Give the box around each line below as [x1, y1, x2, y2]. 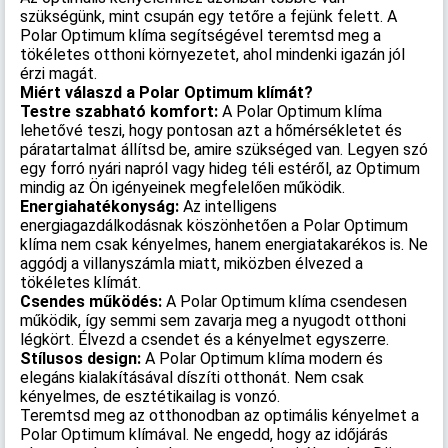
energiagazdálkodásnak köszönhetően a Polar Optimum [20, 216, 408, 235]
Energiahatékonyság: [20, 197, 183, 216]
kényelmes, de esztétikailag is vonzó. [20, 387, 280, 406]
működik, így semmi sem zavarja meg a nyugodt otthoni [20, 311, 406, 330]
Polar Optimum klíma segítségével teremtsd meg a [20, 26, 381, 45]
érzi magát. [20, 64, 97, 83]
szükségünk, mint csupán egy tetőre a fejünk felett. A [20, 7, 397, 26]
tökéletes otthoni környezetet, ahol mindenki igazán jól [20, 45, 405, 64]
